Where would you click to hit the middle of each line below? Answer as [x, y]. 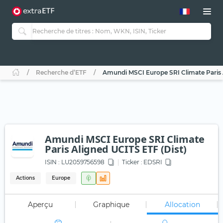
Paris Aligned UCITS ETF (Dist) [116, 149]
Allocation [183, 205]
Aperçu [41, 205]
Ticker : [132, 162]
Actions [25, 178]
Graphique [111, 205]
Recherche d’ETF [61, 73]
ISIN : [52, 162]
